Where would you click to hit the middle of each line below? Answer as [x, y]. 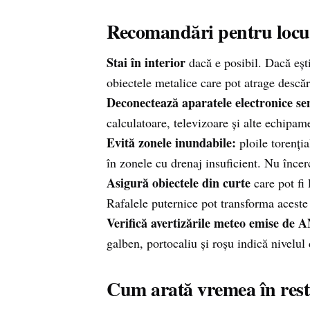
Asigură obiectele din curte [179, 183]
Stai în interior [146, 62]
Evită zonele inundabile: [171, 143]
